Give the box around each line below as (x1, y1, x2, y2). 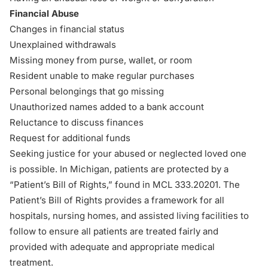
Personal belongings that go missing (10, 86, 164, 97)
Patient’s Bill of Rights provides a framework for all (10, 194, 224, 206)
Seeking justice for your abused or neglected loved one (10, 148, 246, 159)
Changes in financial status (10, 23, 124, 35)
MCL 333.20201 (153, 179, 218, 190)
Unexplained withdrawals (10, 39, 116, 50)
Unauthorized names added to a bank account (10, 101, 204, 112)
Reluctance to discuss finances (10, 117, 144, 128)
